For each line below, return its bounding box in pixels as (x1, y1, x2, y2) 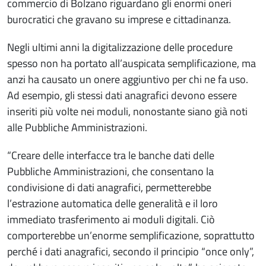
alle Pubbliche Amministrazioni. (7, 119, 147, 136)
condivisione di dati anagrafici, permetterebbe (7, 179, 211, 196)
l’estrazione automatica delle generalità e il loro (7, 195, 218, 212)
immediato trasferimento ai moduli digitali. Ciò (7, 211, 215, 228)
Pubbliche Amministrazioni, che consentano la (7, 163, 214, 180)
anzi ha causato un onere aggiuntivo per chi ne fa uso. (7, 71, 248, 88)
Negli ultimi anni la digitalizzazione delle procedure (7, 39, 233, 56)
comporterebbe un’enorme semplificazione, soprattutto (7, 227, 255, 244)
